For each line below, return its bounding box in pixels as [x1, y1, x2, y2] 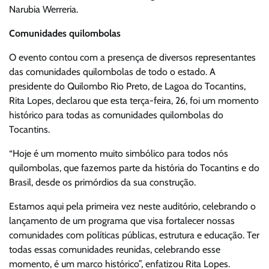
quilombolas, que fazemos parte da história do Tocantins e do [9, 162, 259, 174]
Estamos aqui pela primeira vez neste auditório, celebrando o [9, 200, 256, 212]
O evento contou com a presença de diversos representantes [9, 51, 256, 63]
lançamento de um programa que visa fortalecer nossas [9, 214, 235, 226]
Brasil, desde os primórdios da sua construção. [9, 176, 196, 188]
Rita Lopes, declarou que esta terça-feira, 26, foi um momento [9, 94, 259, 106]
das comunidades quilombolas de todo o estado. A [9, 65, 216, 77]
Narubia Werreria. [9, 3, 78, 15]
